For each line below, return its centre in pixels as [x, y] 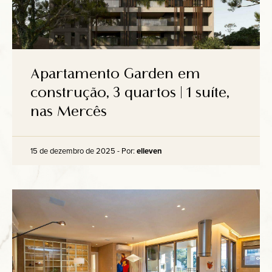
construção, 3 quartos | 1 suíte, [130, 93]
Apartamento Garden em [115, 74]
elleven [149, 151]
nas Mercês [69, 111]
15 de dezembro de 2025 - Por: [83, 151]
